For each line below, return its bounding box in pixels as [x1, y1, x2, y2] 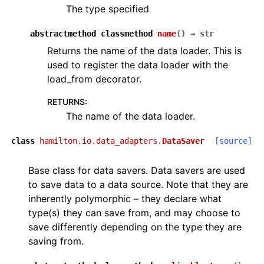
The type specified [66, 3, 149, 15]
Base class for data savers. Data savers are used [28, 164, 245, 176]
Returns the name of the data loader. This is [47, 45, 242, 57]
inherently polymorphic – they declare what [28, 193, 222, 204]
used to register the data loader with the [47, 59, 228, 71]
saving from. [28, 235, 84, 247]
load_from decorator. [47, 73, 141, 85]
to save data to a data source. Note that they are [28, 179, 248, 190]
